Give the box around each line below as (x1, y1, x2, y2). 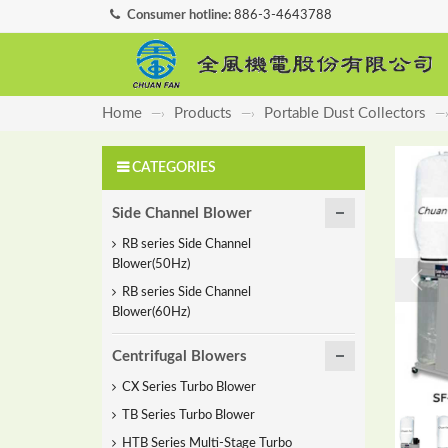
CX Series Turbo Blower (122, 381, 256, 394)
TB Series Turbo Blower (122, 409, 255, 422)
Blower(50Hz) (112, 258, 190, 271)
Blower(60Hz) (112, 306, 190, 319)
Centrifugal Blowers (112, 349, 247, 364)
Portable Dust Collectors (264, 106, 426, 121)
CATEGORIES (132, 161, 216, 175)
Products (174, 106, 232, 121)
